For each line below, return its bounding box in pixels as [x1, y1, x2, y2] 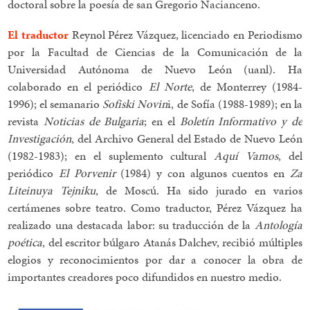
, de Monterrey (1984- [191, 78, 302, 95]
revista [8, 113, 44, 130]
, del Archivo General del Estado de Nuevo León [71, 130, 302, 147]
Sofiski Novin [102, 95, 168, 113]
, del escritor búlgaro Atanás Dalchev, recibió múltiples [42, 234, 302, 251]
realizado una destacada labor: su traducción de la [8, 217, 255, 234]
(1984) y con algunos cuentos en [120, 165, 290, 182]
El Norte [148, 78, 192, 95]
